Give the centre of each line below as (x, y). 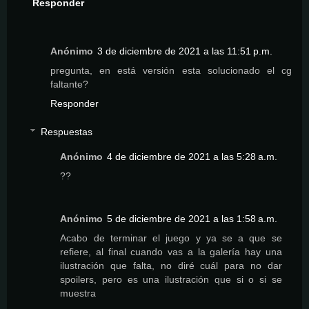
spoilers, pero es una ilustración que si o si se (171, 280)
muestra (78, 293)
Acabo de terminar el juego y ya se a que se (171, 238)
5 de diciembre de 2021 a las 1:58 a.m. (192, 219)
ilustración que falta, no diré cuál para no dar (171, 266)
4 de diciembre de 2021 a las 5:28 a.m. (192, 157)
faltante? (69, 84)
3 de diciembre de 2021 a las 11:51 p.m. (185, 51)
